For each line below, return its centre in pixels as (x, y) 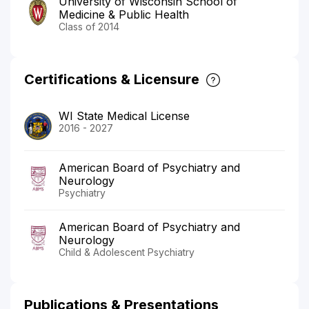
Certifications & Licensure (112, 79)
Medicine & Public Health (124, 14)
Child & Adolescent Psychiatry (127, 252)
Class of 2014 (89, 26)
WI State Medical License (124, 116)
